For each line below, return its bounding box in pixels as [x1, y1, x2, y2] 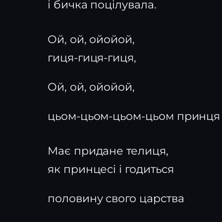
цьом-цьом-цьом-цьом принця [48, 110, 221, 123]
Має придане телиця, [48, 144, 168, 158]
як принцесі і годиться [48, 163, 174, 176]
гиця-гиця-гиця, [48, 51, 137, 64]
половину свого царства [48, 192, 184, 205]
